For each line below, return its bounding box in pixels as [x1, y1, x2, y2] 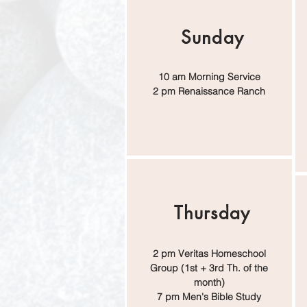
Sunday [180, 26, 245, 49]
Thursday [174, 201, 251, 225]
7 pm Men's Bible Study [157, 291, 261, 303]
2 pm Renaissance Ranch [153, 85, 265, 97]
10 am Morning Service [158, 71, 260, 83]
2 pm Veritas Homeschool [152, 247, 266, 260]
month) [193, 276, 225, 288]
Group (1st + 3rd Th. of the [150, 262, 268, 274]
